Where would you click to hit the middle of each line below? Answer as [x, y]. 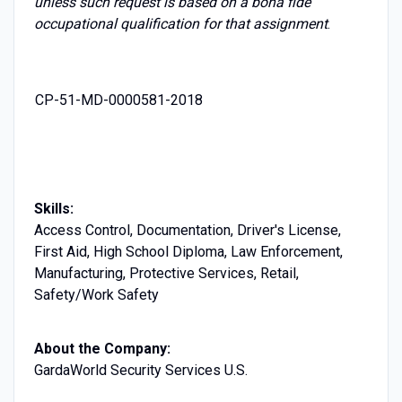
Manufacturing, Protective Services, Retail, [166, 273]
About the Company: [102, 348]
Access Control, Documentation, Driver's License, [187, 230]
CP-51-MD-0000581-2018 [118, 100]
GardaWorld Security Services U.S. [140, 370]
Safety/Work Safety [96, 294]
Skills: [53, 208]
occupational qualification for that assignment [180, 23]
